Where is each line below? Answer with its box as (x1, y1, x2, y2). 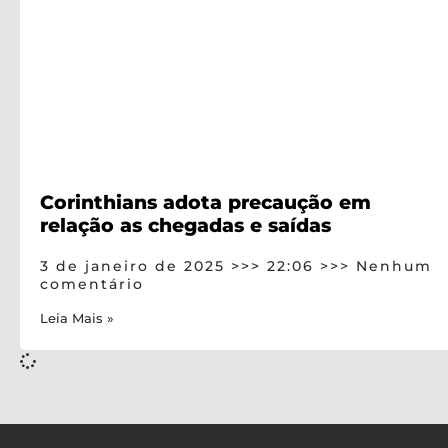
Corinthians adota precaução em (40, 189, 371, 214)
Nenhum (350, 256, 432, 275)
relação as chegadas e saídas (40, 212, 331, 237)
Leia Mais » (40, 310, 114, 326)
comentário (40, 274, 144, 293)
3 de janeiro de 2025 (40, 256, 231, 275)
